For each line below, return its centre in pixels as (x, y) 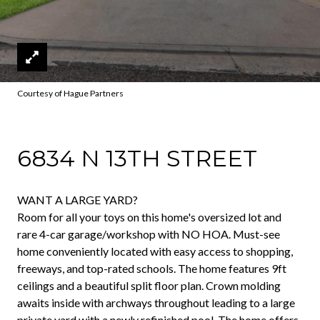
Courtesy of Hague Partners (70, 93)
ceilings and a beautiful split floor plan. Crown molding (149, 285)
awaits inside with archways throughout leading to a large (156, 302)
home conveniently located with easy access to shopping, (155, 251)
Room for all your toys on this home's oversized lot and (149, 217)
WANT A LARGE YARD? (77, 200)
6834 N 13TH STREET (137, 158)
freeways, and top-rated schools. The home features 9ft (152, 268)
